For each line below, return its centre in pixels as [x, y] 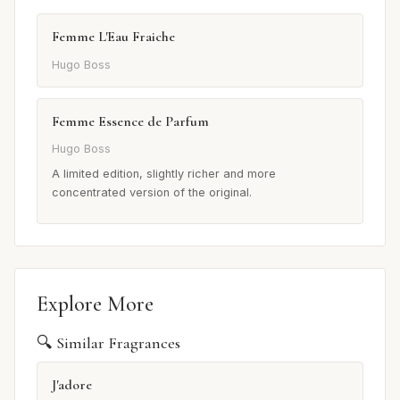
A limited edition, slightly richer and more [164, 174]
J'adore [72, 385]
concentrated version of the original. [152, 193]
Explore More [95, 304]
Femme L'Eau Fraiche [113, 37]
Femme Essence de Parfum [130, 121]
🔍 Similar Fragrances [108, 343]
